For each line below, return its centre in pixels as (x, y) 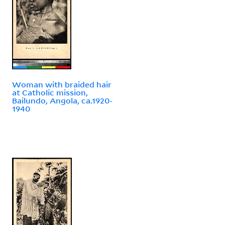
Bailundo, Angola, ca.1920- (62, 100)
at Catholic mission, (50, 92)
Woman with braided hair (62, 84)
